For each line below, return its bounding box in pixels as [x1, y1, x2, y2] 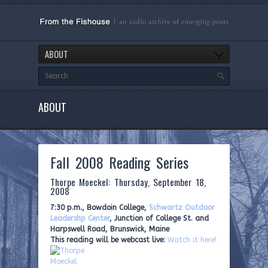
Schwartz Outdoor [149, 203, 215, 212]
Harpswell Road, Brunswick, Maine [50, 224, 169, 233]
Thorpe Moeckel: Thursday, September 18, [50, 175, 206, 189]
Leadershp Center [50, 214, 109, 223]
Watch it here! [167, 235, 217, 244]
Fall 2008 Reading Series [50, 151, 188, 173]
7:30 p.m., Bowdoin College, [50, 203, 149, 212]
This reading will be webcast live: [50, 235, 165, 244]
